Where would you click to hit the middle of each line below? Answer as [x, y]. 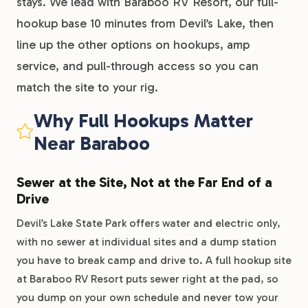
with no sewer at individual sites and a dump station [146, 242]
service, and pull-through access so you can [137, 66]
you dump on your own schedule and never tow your [147, 297]
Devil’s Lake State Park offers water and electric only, [148, 223]
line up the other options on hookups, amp [133, 45]
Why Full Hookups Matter [143, 121]
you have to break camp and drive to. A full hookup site [154, 260]
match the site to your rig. [87, 87]
